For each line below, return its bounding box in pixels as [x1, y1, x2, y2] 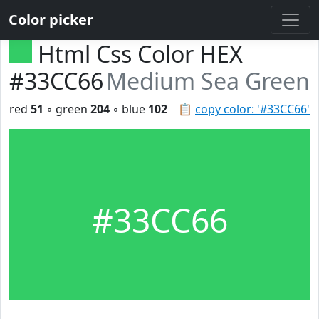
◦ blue [110, 101, 148, 117]
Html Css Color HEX [38, 38, 243, 69]
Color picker [9, 10, 93, 29]
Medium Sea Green [106, 66, 310, 96]
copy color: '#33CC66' [195, 101, 310, 117]
